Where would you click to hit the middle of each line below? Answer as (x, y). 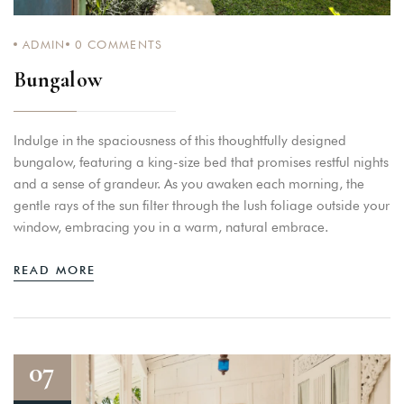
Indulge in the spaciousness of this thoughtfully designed (180, 141)
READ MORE (55, 270)
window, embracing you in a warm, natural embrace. (171, 228)
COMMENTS (123, 45)
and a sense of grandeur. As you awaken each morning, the (189, 184)
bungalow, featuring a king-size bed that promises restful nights (201, 163)
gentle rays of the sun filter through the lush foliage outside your (202, 206)
